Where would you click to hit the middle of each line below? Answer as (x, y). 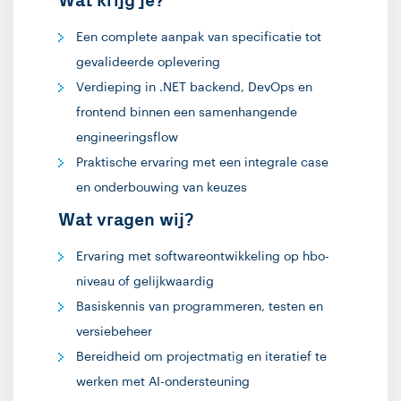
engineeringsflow (127, 138)
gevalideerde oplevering (148, 63)
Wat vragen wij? (126, 220)
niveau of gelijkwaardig (145, 282)
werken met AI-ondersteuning (163, 382)
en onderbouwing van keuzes (162, 188)
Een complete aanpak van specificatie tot (199, 38)
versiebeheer (114, 332)
